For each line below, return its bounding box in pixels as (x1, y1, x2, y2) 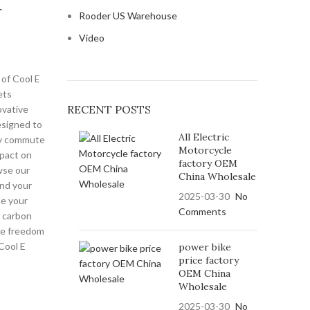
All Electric (178, 131, 229, 143)
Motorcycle (178, 144, 232, 156)
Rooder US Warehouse (78, 10, 177, 21)
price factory (178, 254, 239, 266)
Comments (178, 206, 226, 217)
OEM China (178, 267, 230, 280)
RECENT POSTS (66, 102, 151, 116)
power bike (178, 241, 231, 253)
